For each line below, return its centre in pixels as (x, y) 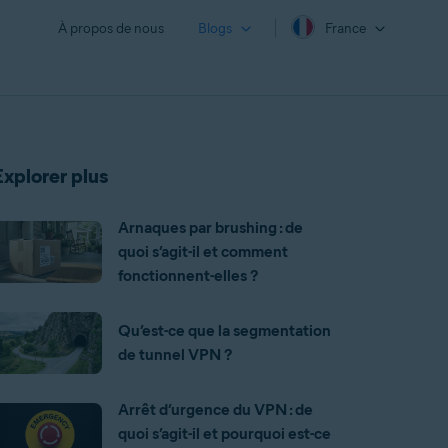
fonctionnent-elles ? (187, 275)
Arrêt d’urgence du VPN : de (215, 409)
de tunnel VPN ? (174, 354)
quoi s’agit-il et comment (202, 251)
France (345, 29)
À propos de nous (111, 28)
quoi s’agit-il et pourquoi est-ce (224, 433)
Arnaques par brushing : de (210, 227)
